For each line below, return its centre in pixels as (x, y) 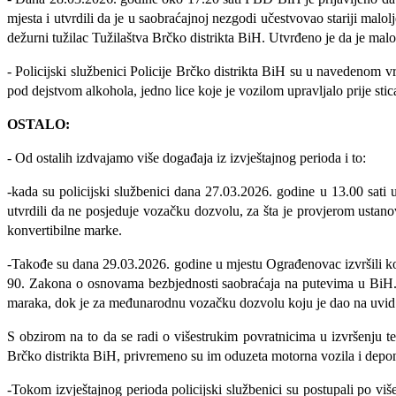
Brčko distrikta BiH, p (69, 355)
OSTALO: (38, 124)
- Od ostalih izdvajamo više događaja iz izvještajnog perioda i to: (187, 157)
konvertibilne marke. (65, 230)
